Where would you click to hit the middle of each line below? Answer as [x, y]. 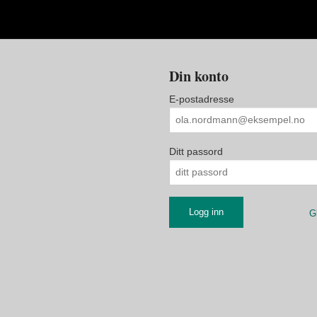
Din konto [199, 76]
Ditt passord [196, 151]
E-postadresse [202, 99]
